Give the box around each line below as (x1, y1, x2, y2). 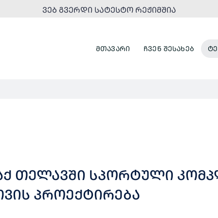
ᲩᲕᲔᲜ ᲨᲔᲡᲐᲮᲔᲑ (144, 43, 194, 53)
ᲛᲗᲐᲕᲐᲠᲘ (95, 43, 130, 53)
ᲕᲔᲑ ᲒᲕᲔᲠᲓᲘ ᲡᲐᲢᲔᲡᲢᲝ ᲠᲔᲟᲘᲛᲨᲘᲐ (42, 4, 176, 15)
